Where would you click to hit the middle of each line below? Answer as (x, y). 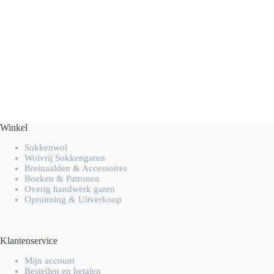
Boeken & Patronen (62, 178)
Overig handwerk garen (70, 189)
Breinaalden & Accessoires (76, 168)
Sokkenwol (46, 147)
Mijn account (50, 260)
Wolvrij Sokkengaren (65, 157)
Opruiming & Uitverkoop (73, 199)
